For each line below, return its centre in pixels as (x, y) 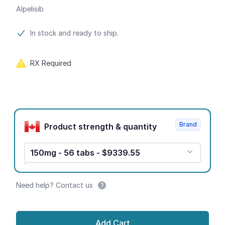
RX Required (51, 63)
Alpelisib (30, 9)
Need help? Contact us (54, 185)
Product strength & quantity (140, 126)
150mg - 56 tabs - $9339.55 (85, 153)
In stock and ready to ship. (74, 33)
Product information (55, 33)
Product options (47, 114)
